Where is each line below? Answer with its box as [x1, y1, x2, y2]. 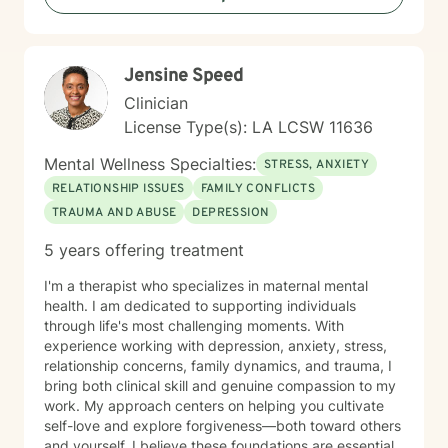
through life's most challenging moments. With [44, 317, 344, 334]
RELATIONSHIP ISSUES [52, 181, 185, 197]
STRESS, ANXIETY [264, 157, 369, 173]
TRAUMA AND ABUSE [52, 205, 177, 221]
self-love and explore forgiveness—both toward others [44, 417, 401, 434]
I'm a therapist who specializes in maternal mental [44, 277, 368, 294]
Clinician [124, 93, 188, 113]
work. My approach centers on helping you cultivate [44, 397, 84, 414]
